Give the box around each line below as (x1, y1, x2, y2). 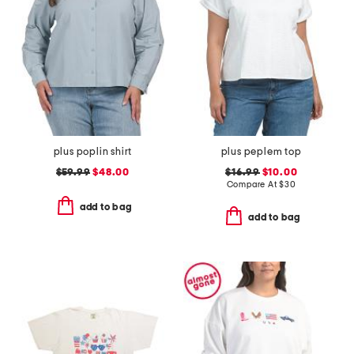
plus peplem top (220, 146, 302, 157)
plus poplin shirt (53, 146, 133, 157)
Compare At (226, 179, 280, 189)
